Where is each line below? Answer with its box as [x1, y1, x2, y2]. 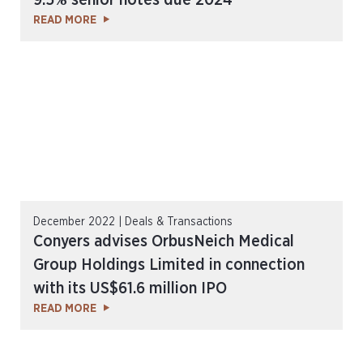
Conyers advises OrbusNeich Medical [33, 233, 294, 250]
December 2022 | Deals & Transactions [33, 216, 233, 228]
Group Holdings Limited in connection [33, 257, 305, 273]
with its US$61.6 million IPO [33, 280, 227, 297]
